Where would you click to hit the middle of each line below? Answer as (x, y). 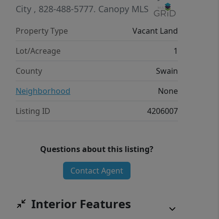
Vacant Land (155, 31)
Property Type (42, 31)
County (29, 71)
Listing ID (33, 111)
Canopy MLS (123, 9)
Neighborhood (43, 91)
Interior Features (81, 204)
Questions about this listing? (97, 149)
